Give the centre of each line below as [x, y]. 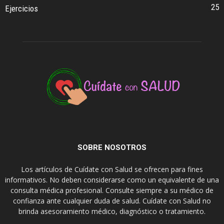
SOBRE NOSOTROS [112, 148]
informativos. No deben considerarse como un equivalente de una [112, 180]
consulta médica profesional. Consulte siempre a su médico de [112, 190]
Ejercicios [21, 9]
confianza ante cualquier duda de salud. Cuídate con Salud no [112, 201]
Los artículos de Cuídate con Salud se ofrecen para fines [112, 169]
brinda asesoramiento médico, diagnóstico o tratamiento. [112, 211]
